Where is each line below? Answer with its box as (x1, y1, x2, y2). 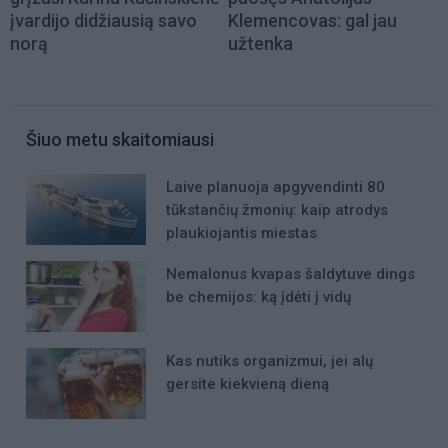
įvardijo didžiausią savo (10, 9, 197, 31)
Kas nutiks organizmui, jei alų (166, 352, 373, 371)
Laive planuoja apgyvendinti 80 (166, 177, 385, 196)
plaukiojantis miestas (166, 223, 317, 242)
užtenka (228, 32, 293, 54)
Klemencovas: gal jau (228, 9, 397, 31)
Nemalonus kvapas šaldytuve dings (166, 264, 415, 283)
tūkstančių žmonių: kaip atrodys (166, 200, 388, 219)
